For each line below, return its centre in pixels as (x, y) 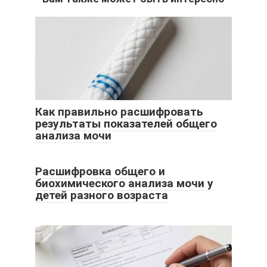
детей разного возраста (102, 195)
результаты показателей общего (126, 124)
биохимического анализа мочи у (124, 184)
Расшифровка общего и (100, 172)
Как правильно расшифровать (119, 112)
